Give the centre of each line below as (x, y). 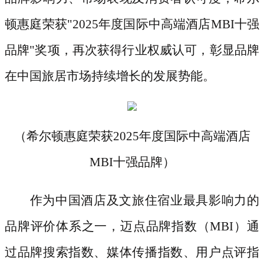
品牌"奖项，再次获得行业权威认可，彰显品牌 (132, 50)
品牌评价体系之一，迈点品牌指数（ (108, 226)
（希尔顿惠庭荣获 (63, 136)
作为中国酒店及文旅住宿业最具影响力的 (144, 200)
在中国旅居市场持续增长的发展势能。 (110, 76)
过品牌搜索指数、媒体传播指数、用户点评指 (132, 252)
